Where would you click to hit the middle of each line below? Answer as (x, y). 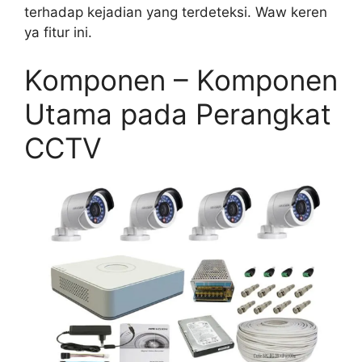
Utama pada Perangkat (178, 114)
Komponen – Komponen (181, 80)
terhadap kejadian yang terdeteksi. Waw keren (176, 12)
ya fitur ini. (58, 32)
